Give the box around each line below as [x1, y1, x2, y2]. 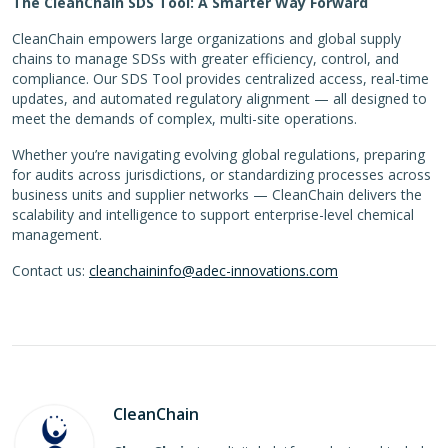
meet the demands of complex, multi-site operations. [12, 109, 357, 129]
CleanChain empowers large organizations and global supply [12, 29, 401, 49]
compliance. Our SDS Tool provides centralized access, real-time [12, 69, 429, 89]
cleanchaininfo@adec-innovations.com [89, 261, 338, 281]
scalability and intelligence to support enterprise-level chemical [12, 205, 414, 225]
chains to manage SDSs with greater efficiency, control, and [12, 49, 399, 69]
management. [12, 225, 102, 245]
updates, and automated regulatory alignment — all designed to [12, 89, 427, 109]
